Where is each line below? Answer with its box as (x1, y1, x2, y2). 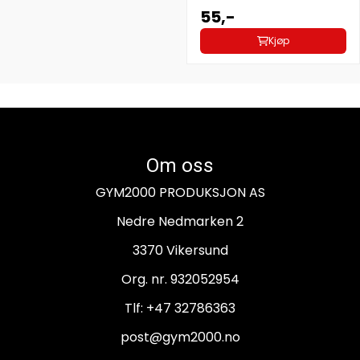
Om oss (146, 153, 214, 178)
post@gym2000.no (120, 328, 240, 347)
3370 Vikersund (132, 241, 228, 260)
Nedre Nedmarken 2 (117, 212, 243, 231)
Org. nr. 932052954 (121, 270, 239, 289)
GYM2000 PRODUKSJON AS (95, 183, 265, 202)
